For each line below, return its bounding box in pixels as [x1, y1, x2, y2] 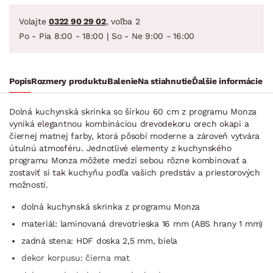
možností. [9, 179, 48, 190]
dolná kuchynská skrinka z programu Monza [21, 201, 200, 211]
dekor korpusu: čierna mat [21, 252, 130, 263]
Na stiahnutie [138, 76, 192, 86]
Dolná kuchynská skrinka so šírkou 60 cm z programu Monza [9, 106, 257, 116]
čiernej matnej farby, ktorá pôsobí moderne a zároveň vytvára [9, 130, 260, 141]
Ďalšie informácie [191, 76, 263, 86]
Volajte [19, 16, 49, 26]
